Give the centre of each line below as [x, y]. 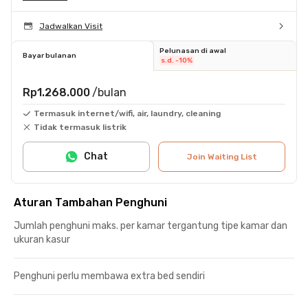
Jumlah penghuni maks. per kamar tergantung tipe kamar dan [151, 225]
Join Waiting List [222, 156]
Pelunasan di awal [193, 51]
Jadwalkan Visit [71, 26]
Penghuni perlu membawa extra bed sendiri [109, 276]
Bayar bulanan [49, 55]
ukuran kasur [42, 239]
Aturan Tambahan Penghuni [90, 202]
